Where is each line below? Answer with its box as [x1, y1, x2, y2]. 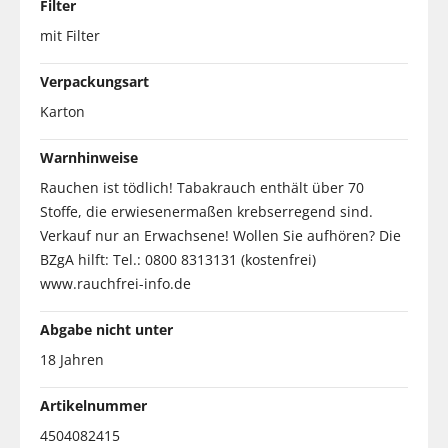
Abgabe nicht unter [40, 319, 173, 339]
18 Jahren [40, 349, 104, 369]
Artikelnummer [40, 395, 147, 415]
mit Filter [40, 25, 100, 45]
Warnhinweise [40, 147, 138, 167]
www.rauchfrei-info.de [40, 273, 191, 293]
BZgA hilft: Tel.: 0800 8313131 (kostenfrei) [40, 249, 316, 269]
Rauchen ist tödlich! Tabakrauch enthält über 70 [40, 177, 364, 197]
